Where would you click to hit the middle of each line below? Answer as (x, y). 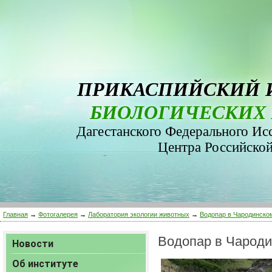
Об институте (45, 264)
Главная (15, 214)
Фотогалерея (58, 214)
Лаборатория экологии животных (139, 214)
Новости (33, 244)
